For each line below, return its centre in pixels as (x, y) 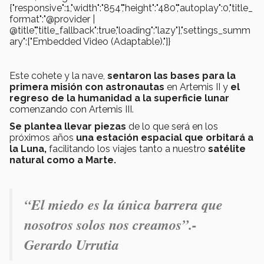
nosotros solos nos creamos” (106, 225)
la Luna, (28, 149)
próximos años (43, 138)
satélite (227, 149)
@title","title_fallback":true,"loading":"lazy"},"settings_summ (130, 31)
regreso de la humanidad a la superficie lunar (119, 98)
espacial (161, 138)
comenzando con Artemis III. (72, 110)
